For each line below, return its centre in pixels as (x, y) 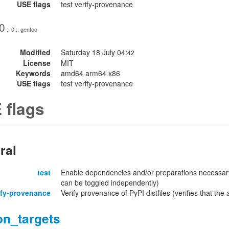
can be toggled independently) (110, 182)
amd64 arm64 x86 (90, 73)
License (37, 63)
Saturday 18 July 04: (94, 52)
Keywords (33, 73)
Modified (35, 52)
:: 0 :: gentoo (21, 29)
